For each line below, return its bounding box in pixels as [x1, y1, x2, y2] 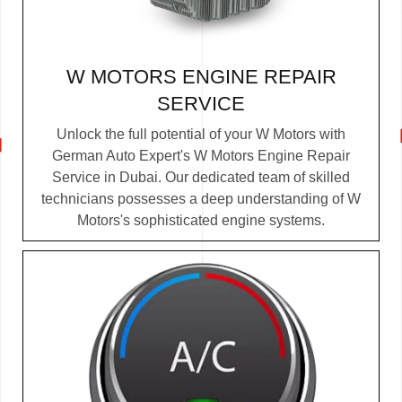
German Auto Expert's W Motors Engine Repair [52, 147, 350, 163]
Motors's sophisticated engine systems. [77, 212, 325, 228]
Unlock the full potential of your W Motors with [57, 126, 345, 142]
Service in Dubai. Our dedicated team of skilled [52, 169, 350, 185]
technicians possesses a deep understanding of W [41, 190, 361, 206]
